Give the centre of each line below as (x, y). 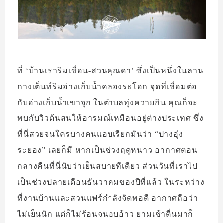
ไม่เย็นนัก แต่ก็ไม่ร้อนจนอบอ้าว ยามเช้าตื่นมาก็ (106, 214)
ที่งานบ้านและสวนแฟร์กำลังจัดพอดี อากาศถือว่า (108, 198)
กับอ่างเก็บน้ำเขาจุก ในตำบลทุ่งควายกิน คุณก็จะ (108, 103)
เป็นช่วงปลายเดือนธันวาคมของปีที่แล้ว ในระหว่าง (111, 182)
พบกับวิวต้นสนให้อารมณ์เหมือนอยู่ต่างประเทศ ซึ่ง (111, 118)
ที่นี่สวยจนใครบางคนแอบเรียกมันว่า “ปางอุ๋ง (100, 134)
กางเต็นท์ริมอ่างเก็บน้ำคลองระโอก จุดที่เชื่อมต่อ (108, 87)
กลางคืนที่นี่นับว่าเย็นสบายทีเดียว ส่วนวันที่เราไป (108, 166)
